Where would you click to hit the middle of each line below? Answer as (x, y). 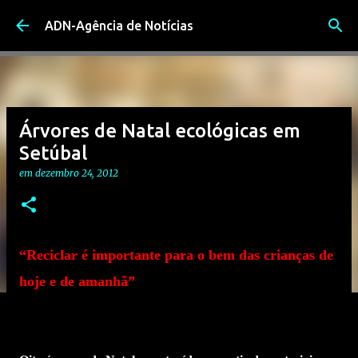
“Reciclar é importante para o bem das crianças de (176, 255)
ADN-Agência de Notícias (119, 26)
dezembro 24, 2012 (77, 173)
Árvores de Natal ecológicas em (160, 131)
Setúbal (53, 153)
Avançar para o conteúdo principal (179, 20)
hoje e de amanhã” (77, 281)
